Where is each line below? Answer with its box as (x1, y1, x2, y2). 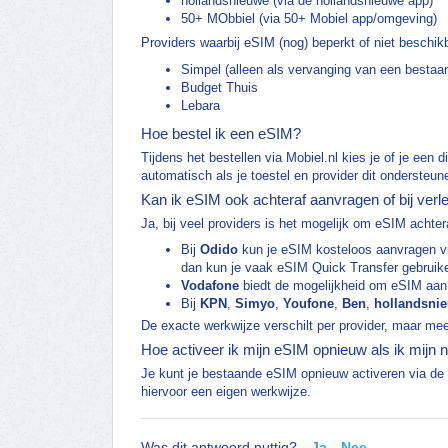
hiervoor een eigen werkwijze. (141, 384, 311, 400)
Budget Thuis (181, 80, 258, 96)
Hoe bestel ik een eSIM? (141, 125, 301, 143)
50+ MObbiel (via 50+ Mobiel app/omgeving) (181, 11, 437, 27)
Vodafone (181, 278, 239, 294)
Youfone (283, 296, 334, 312)
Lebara (181, 98, 220, 114)
